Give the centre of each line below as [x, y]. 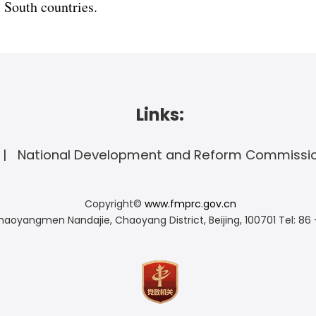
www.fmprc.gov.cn [190, 204]
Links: [160, 115]
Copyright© [114, 204]
